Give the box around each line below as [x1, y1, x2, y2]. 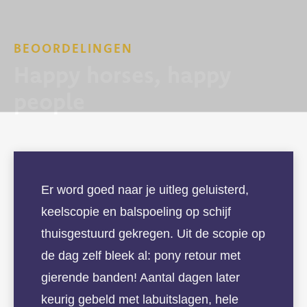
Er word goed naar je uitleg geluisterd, [41, 183, 249, 197]
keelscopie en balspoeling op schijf [41, 205, 231, 219]
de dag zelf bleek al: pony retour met [41, 249, 241, 263]
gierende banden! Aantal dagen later [41, 271, 240, 285]
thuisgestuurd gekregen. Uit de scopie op [41, 227, 265, 241]
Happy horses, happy [14, 66, 231, 89]
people [14, 93, 85, 116]
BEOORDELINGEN [14, 42, 133, 56]
